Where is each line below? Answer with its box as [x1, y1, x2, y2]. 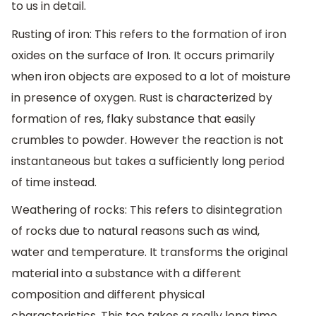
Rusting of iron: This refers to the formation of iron [11, 25, 286, 42]
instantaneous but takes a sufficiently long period [11, 152, 284, 169]
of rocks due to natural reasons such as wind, [11, 223, 260, 240]
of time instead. [11, 174, 97, 190]
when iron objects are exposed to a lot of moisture [11, 68, 291, 85]
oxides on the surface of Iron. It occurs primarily [11, 47, 274, 63]
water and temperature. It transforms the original [11, 244, 288, 261]
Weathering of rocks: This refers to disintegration [11, 202, 282, 219]
